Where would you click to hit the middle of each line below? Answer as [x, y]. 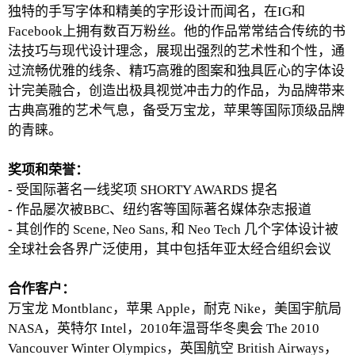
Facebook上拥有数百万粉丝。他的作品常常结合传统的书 [177, 31]
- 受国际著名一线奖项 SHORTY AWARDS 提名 [143, 190]
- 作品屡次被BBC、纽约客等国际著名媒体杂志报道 [160, 210]
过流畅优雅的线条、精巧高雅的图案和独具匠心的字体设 [176, 71]
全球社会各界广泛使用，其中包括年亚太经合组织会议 [170, 249]
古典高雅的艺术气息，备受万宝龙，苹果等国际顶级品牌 [176, 111]
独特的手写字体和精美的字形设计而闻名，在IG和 [157, 11]
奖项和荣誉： [48, 170]
